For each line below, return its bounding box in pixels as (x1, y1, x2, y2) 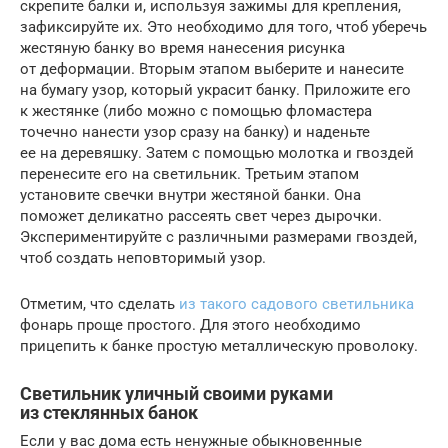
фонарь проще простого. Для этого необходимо (20, 315, 361, 334)
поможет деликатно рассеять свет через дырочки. (20, 206, 382, 225)
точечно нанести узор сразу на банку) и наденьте (20, 122, 370, 141)
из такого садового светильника (179, 294, 414, 313)
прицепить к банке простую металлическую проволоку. (20, 336, 418, 355)
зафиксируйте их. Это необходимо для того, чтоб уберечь (20, 17, 427, 36)
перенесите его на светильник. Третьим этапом (20, 164, 359, 183)
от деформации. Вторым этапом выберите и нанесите (20, 59, 404, 78)
